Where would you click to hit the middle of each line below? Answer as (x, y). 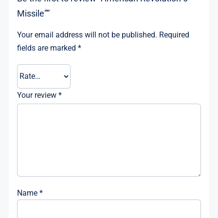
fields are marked (48, 48)
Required (174, 35)
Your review (38, 95)
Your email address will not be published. (87, 35)
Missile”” (34, 13)
